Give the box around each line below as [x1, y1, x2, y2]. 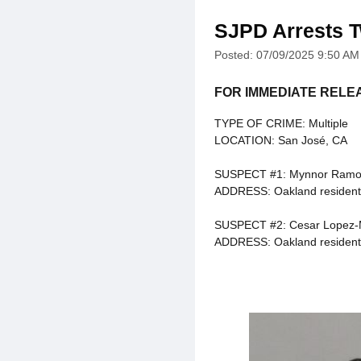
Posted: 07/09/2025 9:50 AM [214, 48, 359, 61]
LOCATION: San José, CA [214, 133, 347, 147]
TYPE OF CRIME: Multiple [214, 116, 348, 130]
